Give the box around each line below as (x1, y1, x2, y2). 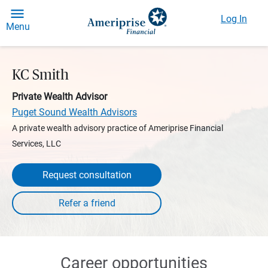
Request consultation (42, 169, 132, 181)
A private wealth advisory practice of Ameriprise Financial (12, 123, 223, 133)
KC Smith (12, 68, 69, 83)
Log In (221, 13, 247, 25)
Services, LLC (12, 139, 61, 148)
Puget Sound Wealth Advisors (12, 106, 137, 118)
